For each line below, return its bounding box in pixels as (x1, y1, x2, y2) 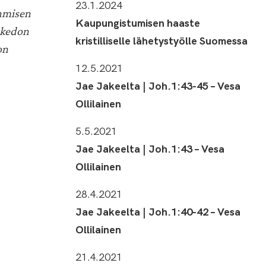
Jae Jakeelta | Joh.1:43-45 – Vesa (75, 78, 240, 93)
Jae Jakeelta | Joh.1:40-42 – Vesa (75, 204, 240, 218)
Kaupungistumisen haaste (75, 15, 200, 30)
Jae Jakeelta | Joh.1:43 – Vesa (75, 141, 224, 156)
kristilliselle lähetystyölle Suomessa (75, 33, 248, 47)
